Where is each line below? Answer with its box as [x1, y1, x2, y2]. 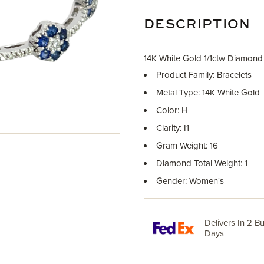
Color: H [156, 105, 188, 115]
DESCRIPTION [144, 18, 251, 31]
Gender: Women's [156, 176, 224, 186]
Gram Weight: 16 [156, 140, 218, 151]
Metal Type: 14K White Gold [156, 87, 260, 98]
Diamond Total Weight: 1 [156, 158, 247, 169]
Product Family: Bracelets [156, 70, 252, 80]
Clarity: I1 [156, 123, 189, 133]
